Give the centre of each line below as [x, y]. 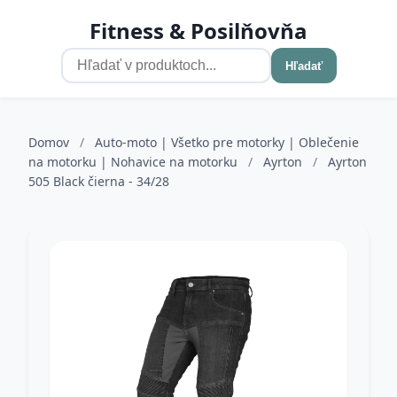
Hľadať [304, 66]
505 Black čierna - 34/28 [99, 181]
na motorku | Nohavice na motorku [135, 162]
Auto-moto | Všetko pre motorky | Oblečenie [227, 142]
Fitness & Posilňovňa [198, 31]
